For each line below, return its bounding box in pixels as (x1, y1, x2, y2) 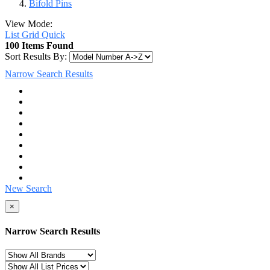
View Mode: (5, 19, 52, 30)
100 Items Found (5, 40, 74, 51)
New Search (5, 183, 52, 194)
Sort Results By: (5, 51, 67, 62)
